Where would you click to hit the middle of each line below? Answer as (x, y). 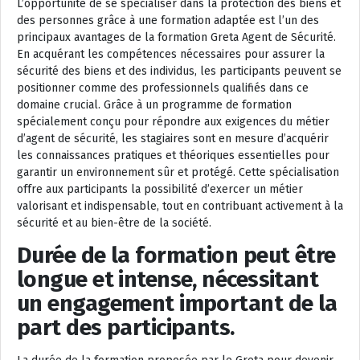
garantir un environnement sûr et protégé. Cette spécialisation (178, 172)
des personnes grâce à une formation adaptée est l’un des (168, 20)
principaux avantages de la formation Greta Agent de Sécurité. (176, 37)
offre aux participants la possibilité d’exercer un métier (160, 189)
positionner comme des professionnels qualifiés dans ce (163, 88)
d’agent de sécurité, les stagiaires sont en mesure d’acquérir (173, 139)
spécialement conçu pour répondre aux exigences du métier (173, 122)
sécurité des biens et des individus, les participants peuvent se (179, 71)
